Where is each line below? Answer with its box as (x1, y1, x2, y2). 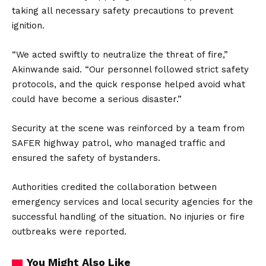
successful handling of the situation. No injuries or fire (12, 211, 245, 222)
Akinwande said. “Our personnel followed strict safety (12, 64, 249, 75)
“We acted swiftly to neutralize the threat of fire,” (12, 49, 228, 60)
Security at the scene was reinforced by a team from (12, 123, 245, 134)
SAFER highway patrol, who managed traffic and (12, 138, 225, 148)
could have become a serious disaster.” (12, 94, 182, 104)
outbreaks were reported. (12, 226, 126, 237)
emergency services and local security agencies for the (12, 197, 253, 207)
